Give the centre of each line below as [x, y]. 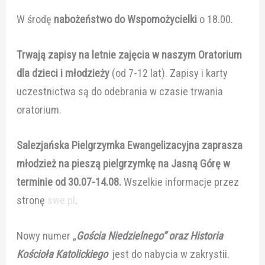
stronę [32, 201]
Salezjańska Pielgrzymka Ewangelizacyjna [108, 146]
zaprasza [221, 146]
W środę [35, 19]
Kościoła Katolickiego [65, 254]
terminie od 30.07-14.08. [70, 182]
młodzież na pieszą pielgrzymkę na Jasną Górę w [124, 164]
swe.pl [62, 201]
